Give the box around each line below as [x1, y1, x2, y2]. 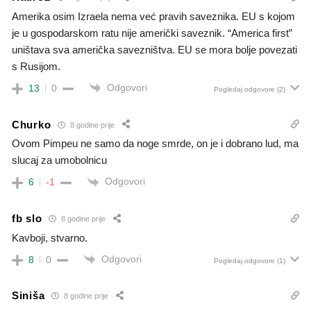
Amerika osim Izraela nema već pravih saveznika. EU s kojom [12, 10, 295, 22]
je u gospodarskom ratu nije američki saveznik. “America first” [12, 26, 292, 39]
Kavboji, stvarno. [12, 231, 87, 244]
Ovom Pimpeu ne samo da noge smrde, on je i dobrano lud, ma [12, 137, 299, 150]
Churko [12, 118, 51, 131]
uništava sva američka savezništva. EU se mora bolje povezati [12, 43, 297, 56]
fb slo [12, 212, 42, 224]
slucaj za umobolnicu [12, 154, 107, 167]
